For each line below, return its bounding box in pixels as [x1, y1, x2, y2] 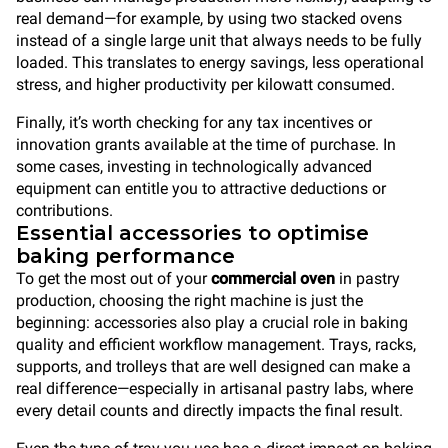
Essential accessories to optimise [16, 221, 369, 245]
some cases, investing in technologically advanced [16, 157, 372, 176]
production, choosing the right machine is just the [16, 291, 363, 310]
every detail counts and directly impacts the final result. [16, 401, 403, 420]
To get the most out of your [16, 269, 211, 288]
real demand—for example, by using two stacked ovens [16, 9, 402, 28]
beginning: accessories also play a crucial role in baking [16, 313, 408, 332]
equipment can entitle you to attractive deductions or [16, 179, 386, 198]
